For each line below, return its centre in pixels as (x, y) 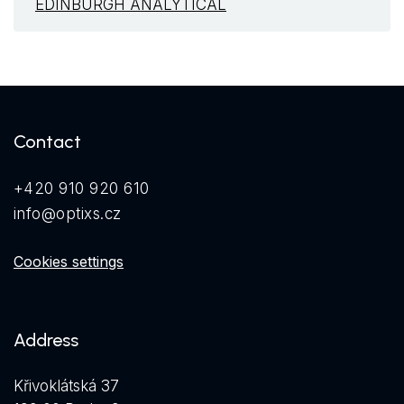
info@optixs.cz (68, 214)
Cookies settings (69, 262)
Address (46, 340)
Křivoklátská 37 (66, 386)
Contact (47, 142)
